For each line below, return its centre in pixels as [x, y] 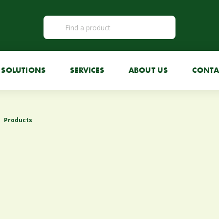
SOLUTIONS [23, 70]
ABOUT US [148, 70]
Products [18, 120]
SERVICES [87, 70]
